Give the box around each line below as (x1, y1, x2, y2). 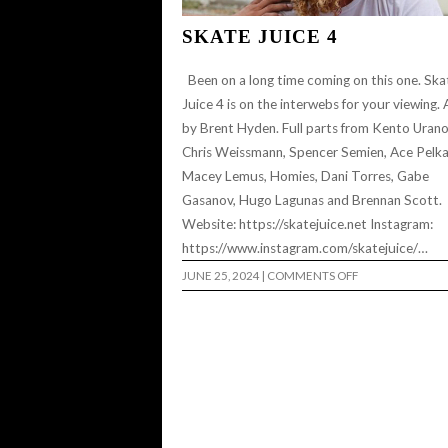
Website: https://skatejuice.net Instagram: (182, 216, 433, 233)
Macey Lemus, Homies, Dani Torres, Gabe (182, 168, 429, 185)
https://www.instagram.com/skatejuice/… (182, 240, 431, 257)
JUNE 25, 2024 (182, 269, 260, 283)
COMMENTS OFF (267, 269, 358, 283)
